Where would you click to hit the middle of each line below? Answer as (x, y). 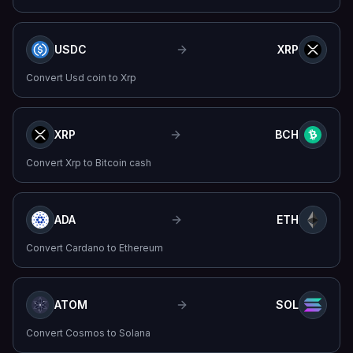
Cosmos (85, 333)
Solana (135, 333)
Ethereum (141, 248)
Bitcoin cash (123, 163)
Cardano (85, 248)
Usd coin (86, 78)
